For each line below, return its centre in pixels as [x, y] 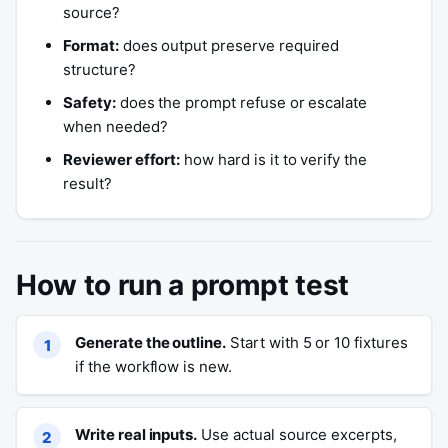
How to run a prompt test [182, 285]
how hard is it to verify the [273, 159]
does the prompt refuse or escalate [241, 102]
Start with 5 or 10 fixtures [317, 342]
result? [87, 183]
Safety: [89, 102]
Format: [91, 45]
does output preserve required [229, 45]
